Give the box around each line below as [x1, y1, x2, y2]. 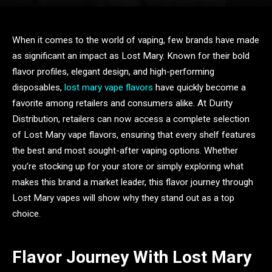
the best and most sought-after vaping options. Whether [12, 145, 238, 156]
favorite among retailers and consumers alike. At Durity [12, 98, 233, 109]
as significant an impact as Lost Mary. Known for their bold [12, 50, 250, 61]
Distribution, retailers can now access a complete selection [12, 114, 250, 124]
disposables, [12, 82, 64, 93]
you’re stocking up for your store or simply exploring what [12, 161, 243, 172]
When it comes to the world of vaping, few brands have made [12, 35, 259, 46]
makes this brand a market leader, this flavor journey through [12, 177, 253, 188]
